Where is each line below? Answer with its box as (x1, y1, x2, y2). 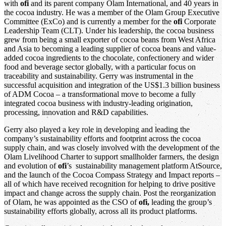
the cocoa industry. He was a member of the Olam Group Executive (4, 8, 219, 17)
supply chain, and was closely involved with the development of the (4, 143, 219, 152)
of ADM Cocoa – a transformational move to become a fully (4, 89, 196, 98)
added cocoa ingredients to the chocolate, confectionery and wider (4, 53, 214, 62)
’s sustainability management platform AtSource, (67, 161, 222, 170)
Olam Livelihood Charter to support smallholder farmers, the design (4, 152, 219, 161)
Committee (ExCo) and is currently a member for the (4, 17, 174, 26)
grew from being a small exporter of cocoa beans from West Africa (4, 35, 215, 44)
